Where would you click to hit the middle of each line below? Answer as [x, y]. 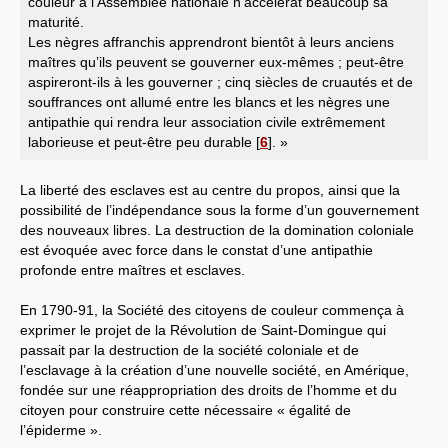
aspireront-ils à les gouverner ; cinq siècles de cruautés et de [220, 81]
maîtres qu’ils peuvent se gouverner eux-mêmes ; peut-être [216, 61]
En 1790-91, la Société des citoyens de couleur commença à [212, 309]
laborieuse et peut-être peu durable [140, 141]
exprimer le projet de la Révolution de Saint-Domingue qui [203, 329]
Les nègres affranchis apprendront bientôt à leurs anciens [211, 41]
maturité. [56, 21]
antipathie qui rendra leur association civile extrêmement [206, 121]
